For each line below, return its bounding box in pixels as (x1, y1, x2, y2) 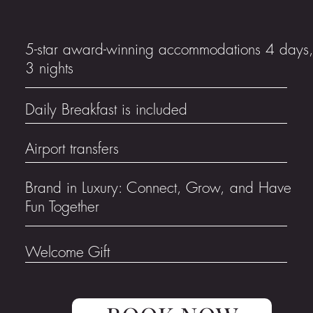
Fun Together (25, 197, 99, 216)
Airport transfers (25, 139, 119, 158)
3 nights (25, 59, 73, 78)
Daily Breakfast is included (25, 100, 187, 119)
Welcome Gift (25, 242, 110, 261)
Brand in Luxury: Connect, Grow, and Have (25, 178, 291, 197)
